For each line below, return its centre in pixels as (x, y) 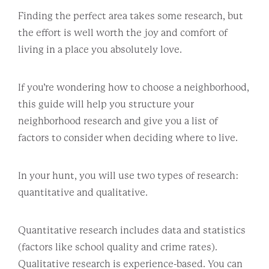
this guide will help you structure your (106, 104)
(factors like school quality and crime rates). (118, 247)
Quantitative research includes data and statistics (132, 230)
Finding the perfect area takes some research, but (131, 16)
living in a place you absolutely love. (101, 49)
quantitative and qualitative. (84, 192)
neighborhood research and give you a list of (118, 121)
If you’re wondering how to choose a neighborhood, (134, 87)
